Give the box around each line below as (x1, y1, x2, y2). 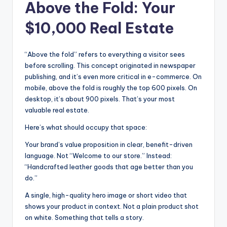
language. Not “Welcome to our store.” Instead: (25, 152, 172, 160)
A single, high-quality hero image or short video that (25, 191, 187, 200)
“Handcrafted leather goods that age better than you (25, 163, 193, 171)
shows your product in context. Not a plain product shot (25, 202, 199, 211)
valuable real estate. (25, 106, 89, 115)
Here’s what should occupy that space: (25, 123, 147, 132)
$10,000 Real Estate (25, 19, 174, 38)
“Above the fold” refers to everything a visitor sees (25, 50, 185, 59)
